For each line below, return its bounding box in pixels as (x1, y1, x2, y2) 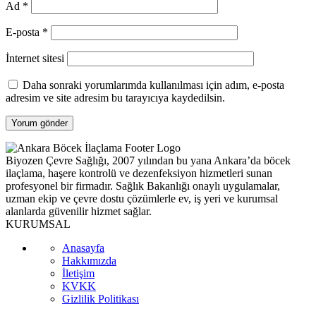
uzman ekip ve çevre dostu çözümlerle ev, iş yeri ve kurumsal (6, 193, 278, 205)
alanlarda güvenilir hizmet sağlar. (6, 205, 152, 218)
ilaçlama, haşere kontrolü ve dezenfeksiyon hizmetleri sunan (6, 167, 272, 180)
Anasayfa (62, 242, 104, 255)
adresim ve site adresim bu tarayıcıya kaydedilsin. (6, 92, 225, 104)
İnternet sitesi (6, 52, 64, 65)
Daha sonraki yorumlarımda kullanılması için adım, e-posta (23, 79, 284, 92)
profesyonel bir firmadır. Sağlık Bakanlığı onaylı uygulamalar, (6, 180, 280, 193)
